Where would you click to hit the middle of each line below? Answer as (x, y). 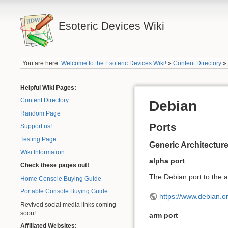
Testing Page (38, 139)
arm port (164, 216)
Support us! (36, 126)
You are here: (42, 63)
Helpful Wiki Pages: (48, 87)
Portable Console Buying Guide (64, 192)
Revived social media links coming (68, 204)
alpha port (167, 161)
